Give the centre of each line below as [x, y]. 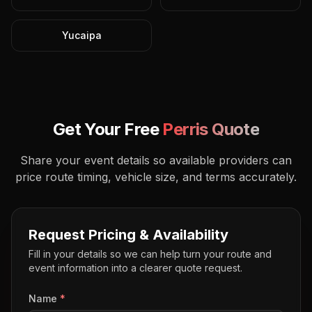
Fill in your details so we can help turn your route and [150, 254]
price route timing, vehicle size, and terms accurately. [156, 177]
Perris [185, 129]
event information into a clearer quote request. [135, 268]
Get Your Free [108, 129]
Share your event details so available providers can [156, 160]
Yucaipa [81, 35]
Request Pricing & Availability [128, 235]
